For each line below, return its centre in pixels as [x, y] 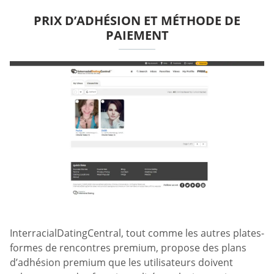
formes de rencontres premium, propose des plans [128, 247]
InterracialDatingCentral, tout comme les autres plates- [137, 233]
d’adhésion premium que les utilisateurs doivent [121, 262]
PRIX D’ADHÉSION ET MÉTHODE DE [137, 21]
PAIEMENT [137, 35]
